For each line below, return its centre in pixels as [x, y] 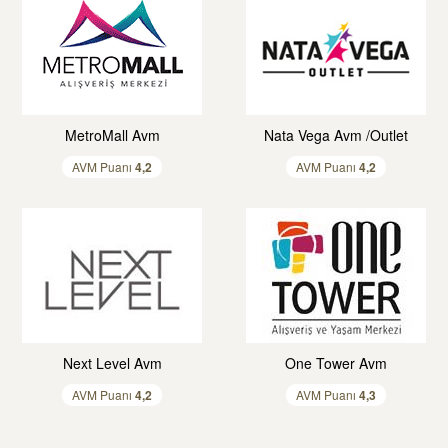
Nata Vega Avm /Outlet [336, 135]
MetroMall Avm [112, 135]
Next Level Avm [112, 363]
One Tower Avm [336, 363]
